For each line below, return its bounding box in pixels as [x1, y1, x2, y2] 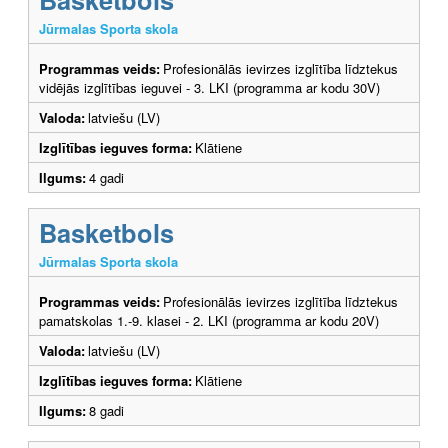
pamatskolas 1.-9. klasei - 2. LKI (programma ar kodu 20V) [39, 310, 379, 330]
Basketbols [39, 213, 174, 251]
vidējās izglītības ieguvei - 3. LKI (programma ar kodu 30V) [39, 77, 380, 97]
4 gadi [89, 167, 132, 187]
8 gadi [89, 400, 132, 420]
